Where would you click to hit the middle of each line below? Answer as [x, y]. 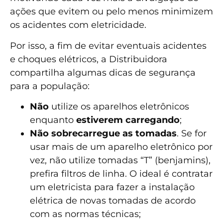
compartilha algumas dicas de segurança [103, 72]
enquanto [53, 120]
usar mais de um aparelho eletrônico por [121, 147]
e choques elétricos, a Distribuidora [89, 59]
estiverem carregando [128, 120]
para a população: [50, 86]
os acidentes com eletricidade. [79, 25]
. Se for [192, 134]
